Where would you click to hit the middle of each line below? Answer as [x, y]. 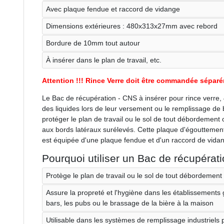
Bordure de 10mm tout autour [93, 43]
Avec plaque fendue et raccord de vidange [113, 9]
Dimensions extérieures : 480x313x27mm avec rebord [132, 26]
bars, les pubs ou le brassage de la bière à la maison [130, 203]
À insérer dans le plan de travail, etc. [104, 60]
